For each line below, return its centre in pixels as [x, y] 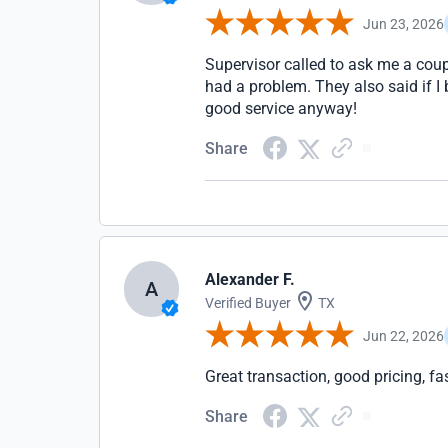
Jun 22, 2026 [404, 335]
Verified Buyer [248, 303]
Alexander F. [250, 279]
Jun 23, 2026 [404, 23]
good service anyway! [281, 108]
